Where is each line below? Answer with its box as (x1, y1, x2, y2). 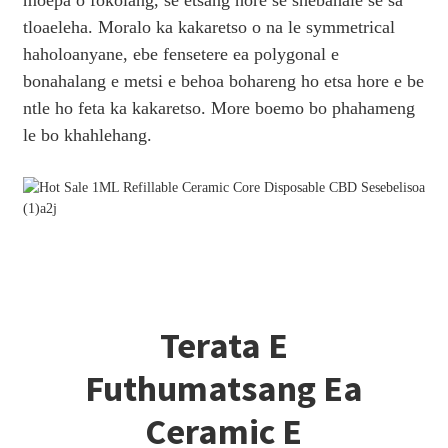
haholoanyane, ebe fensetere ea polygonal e (22, 43, 339, 64)
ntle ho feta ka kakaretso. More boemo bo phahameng (22, 97, 415, 118)
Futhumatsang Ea (84, 365, 363, 411)
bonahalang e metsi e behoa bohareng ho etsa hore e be (22, 70, 424, 91)
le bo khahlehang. (22, 124, 152, 145)
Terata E (159, 322, 288, 368)
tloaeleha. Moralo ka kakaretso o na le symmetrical (22, 16, 395, 37)
